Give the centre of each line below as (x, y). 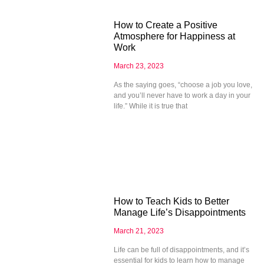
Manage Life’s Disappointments (179, 213)
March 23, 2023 (138, 66)
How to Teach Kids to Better (171, 202)
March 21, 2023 (138, 231)
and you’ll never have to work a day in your (182, 95)
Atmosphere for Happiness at (174, 36)
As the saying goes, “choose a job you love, (183, 85)
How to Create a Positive (165, 25)
